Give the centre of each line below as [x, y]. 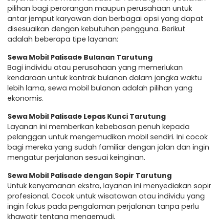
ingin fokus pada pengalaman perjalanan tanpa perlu [103, 206]
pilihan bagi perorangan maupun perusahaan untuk [100, 8]
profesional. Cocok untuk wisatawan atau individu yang [106, 196]
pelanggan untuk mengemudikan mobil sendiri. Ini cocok [108, 137]
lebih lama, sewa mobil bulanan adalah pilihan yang [100, 88]
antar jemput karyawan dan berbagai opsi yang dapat [105, 18]
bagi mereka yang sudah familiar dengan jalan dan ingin [108, 147]
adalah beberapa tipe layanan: [63, 39]
